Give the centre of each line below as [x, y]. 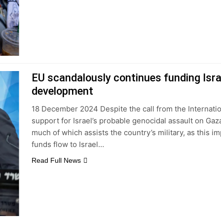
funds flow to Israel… [68, 144]
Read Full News [56, 160]
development [62, 91]
